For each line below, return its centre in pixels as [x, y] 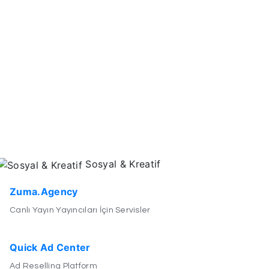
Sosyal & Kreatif [122, 164]
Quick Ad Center [50, 247]
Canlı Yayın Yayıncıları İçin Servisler [80, 210]
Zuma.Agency [44, 191]
